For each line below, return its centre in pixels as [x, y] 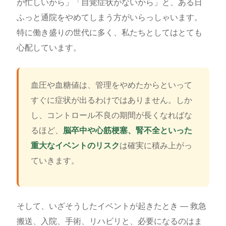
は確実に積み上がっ [156, 146]
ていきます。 [55, 161]
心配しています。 [49, 48]
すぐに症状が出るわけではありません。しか [111, 100]
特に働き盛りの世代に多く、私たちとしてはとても [109, 33]
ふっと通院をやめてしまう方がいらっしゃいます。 [109, 18]
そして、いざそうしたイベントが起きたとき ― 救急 [111, 206]
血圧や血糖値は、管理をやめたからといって [111, 85]
